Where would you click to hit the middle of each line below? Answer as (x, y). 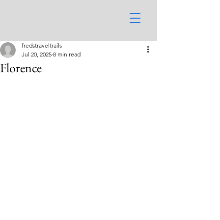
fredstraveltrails (42, 45)
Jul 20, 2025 (37, 54)
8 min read (67, 54)
